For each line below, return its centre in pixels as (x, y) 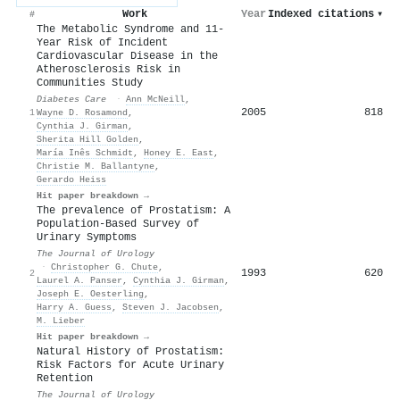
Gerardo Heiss (71, 179)
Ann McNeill (155, 99)
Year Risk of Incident (102, 42)
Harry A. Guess (74, 307)
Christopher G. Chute (104, 267)
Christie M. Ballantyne (96, 166)
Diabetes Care (71, 99)
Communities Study (90, 83)
